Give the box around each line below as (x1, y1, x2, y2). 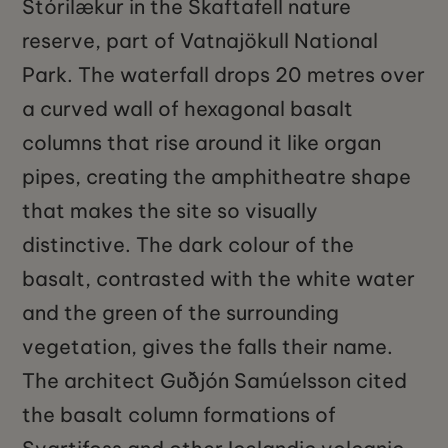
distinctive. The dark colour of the (22, 232, 355, 258)
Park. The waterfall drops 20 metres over (22, 62, 426, 88)
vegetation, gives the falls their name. (22, 334, 394, 360)
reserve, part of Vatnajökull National (22, 28, 379, 54)
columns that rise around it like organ (22, 130, 382, 156)
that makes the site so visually (22, 198, 319, 224)
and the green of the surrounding (22, 300, 340, 326)
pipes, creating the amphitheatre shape (22, 164, 412, 190)
